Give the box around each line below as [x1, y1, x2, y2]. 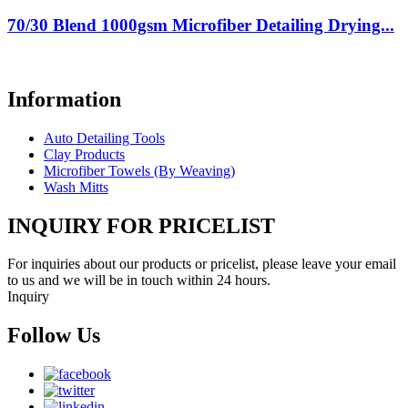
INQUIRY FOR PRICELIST [7, 213, 275, 238]
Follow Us [7, 323, 100, 348]
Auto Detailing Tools [44, 129, 165, 146]
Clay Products [44, 146, 125, 162]
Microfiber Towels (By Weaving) [44, 162, 235, 178]
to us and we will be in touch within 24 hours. [7, 272, 270, 289]
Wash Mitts [44, 178, 108, 195]
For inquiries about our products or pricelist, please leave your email [7, 256, 396, 272]
